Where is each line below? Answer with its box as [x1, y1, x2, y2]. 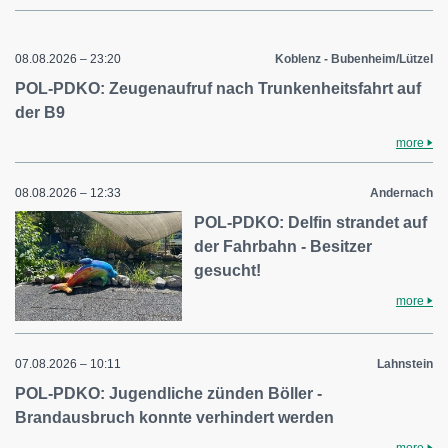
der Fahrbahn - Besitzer [194, 238, 373, 255]
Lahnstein [377, 356, 433, 371]
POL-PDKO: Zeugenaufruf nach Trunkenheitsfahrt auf [15, 80, 421, 97]
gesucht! [194, 262, 262, 279]
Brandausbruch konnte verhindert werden [15, 408, 334, 426]
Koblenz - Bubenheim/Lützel [275, 52, 433, 66]
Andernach [370, 186, 433, 200]
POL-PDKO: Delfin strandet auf [194, 214, 428, 231]
